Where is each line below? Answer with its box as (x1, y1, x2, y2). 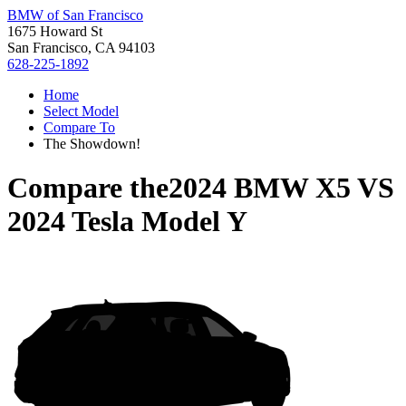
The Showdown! (43, 136, 140, 151)
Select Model (43, 103, 119, 119)
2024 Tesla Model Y (7, 205, 247, 238)
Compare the (7, 171, 169, 205)
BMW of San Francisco (7, 7, 143, 23)
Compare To (43, 120, 115, 135)
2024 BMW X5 (169, 171, 351, 205)
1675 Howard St (7, 24, 102, 39)
